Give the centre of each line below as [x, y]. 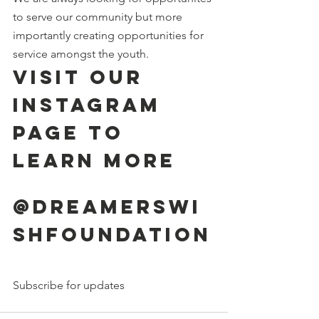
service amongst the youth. [82, 53]
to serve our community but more [99, 16]
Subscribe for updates [70, 285]
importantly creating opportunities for [110, 35]
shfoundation [112, 234]
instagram [91, 104]
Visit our [82, 77]
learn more [94, 160]
